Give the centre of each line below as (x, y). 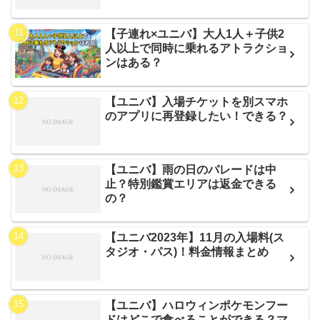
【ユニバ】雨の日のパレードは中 (191, 169)
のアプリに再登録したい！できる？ (197, 116)
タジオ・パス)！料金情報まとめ (187, 251)
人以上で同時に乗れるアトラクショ (197, 48)
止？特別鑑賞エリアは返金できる (191, 184)
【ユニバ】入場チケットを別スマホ (197, 102)
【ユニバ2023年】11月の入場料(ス (195, 237)
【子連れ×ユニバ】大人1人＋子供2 (195, 34)
